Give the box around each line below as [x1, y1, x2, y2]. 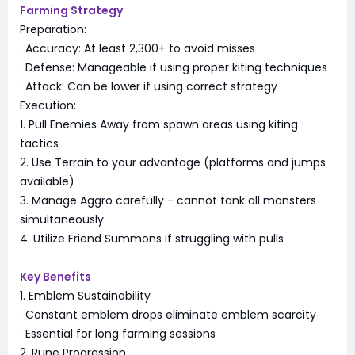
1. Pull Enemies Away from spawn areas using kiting [20, 116, 298, 132]
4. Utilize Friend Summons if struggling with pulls [20, 230, 284, 246]
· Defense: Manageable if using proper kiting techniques [20, 59, 327, 75]
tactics [20, 135, 59, 151]
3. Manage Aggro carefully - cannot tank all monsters [20, 192, 316, 208]
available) [20, 173, 74, 189]
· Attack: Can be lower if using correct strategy [20, 78, 277, 94]
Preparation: [20, 21, 86, 37]
